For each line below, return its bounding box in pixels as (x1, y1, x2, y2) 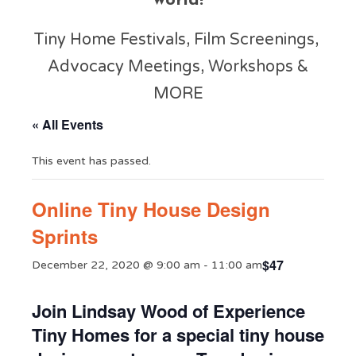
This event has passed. (32, 154, 151, 168)
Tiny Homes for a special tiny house (32, 322, 324, 347)
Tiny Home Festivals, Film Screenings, (33, 30, 323, 49)
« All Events (32, 115, 103, 133)
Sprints (32, 222, 98, 250)
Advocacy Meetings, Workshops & (48, 57, 308, 76)
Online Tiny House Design (32, 195, 270, 222)
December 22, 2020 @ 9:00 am (32, 258, 200, 272)
